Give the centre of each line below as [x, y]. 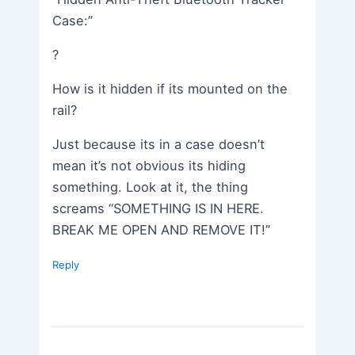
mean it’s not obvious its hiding [149, 165]
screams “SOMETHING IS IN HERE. [158, 208]
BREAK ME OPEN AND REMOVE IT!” [162, 229]
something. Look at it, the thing [151, 187]
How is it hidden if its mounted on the [170, 88]
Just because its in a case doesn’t [159, 144]
